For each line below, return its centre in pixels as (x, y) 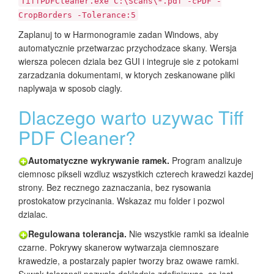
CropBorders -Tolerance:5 (77, 15)
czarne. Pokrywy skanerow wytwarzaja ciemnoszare (119, 247)
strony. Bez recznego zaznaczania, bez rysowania (115, 187)
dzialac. (33, 214)
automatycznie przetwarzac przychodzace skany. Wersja (128, 48)
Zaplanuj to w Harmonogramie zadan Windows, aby (118, 35)
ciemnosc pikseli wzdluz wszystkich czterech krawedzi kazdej (136, 174)
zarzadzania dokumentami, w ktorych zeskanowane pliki (127, 75)
